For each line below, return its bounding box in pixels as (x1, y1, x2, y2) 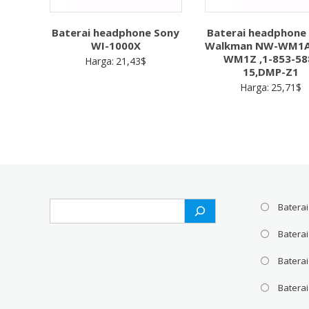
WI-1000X (90, 39, 141, 53)
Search (49, 199, 81, 212)
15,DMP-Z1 (243, 65, 299, 79)
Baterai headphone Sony (52, 26, 180, 40)
